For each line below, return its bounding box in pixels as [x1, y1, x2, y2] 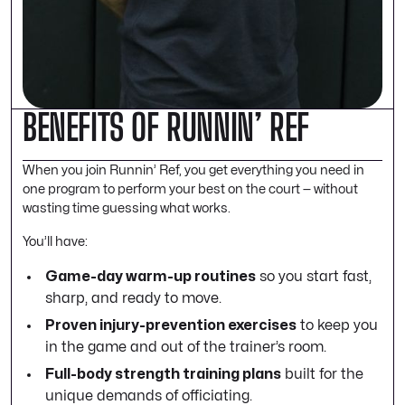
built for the [281, 367, 363, 382]
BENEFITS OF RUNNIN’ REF [23, 106, 309, 150]
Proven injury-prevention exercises [45, 318, 297, 334]
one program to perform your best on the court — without [23, 183, 358, 196]
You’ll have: [23, 235, 88, 249]
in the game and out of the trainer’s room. [45, 340, 326, 355]
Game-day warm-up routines [45, 269, 256, 285]
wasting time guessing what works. [23, 202, 231, 215]
